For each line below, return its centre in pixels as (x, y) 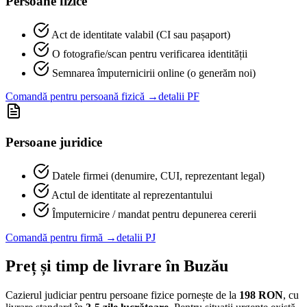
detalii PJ (136, 237)
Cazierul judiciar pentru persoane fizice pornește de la (122, 295)
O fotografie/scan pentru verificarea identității (150, 54)
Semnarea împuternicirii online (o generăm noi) (154, 73)
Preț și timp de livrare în (95, 266)
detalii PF (179, 97)
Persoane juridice (54, 142)
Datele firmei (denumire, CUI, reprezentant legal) (158, 175)
